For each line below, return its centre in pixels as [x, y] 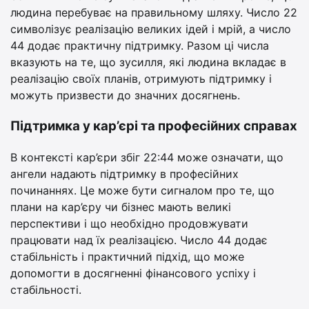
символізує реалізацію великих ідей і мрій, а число [151, 29]
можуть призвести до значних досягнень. [125, 96]
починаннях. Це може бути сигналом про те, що [142, 190]
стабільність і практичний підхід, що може [127, 256]
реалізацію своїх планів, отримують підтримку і [141, 79]
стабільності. [46, 289]
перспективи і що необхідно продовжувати [129, 223]
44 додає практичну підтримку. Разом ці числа [140, 46]
